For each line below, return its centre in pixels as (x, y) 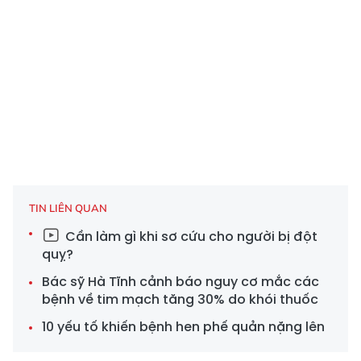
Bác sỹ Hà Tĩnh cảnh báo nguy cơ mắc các (180, 281)
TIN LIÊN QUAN (68, 207)
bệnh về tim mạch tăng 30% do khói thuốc (180, 299)
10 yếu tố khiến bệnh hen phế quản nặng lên (183, 326)
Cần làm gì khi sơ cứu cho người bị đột (190, 236)
